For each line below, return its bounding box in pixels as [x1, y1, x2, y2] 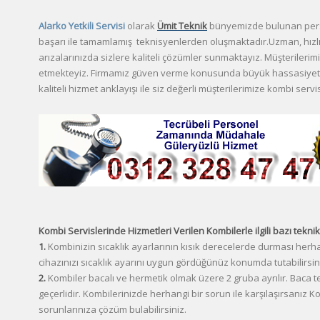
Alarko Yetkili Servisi [39, 19, 125, 32]
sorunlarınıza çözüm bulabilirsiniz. [39, 303, 186, 316]
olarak [125, 19, 157, 32]
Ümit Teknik [157, 19, 207, 32]
